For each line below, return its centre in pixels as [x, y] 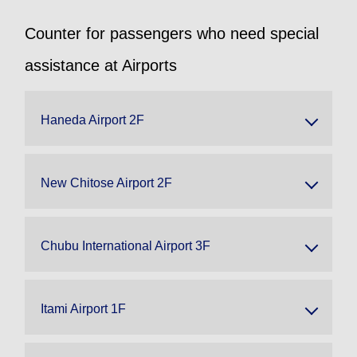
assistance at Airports [101, 65]
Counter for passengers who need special [172, 33]
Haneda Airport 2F [92, 120]
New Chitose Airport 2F [106, 182]
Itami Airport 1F [83, 308]
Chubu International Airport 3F [126, 245]
